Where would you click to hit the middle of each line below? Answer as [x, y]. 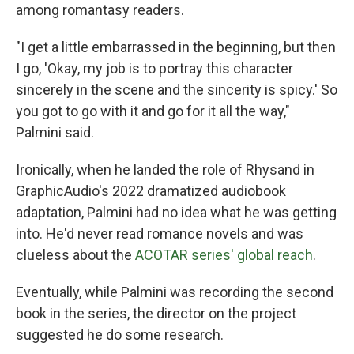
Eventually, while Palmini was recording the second [175, 292]
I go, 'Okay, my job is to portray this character [154, 68]
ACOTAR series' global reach [224, 255]
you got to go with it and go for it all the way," [153, 111]
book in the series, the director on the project [156, 313]
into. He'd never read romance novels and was [160, 233]
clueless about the [75, 255]
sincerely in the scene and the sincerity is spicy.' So [177, 90]
